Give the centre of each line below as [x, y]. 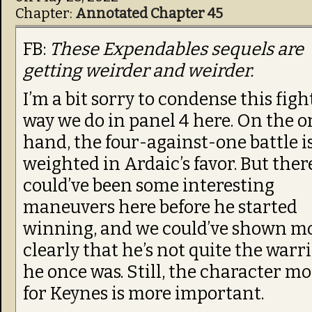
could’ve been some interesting [149, 186]
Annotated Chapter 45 [149, 13]
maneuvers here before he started [160, 207]
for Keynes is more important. [143, 294]
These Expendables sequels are [177, 49]
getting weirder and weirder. [138, 71]
